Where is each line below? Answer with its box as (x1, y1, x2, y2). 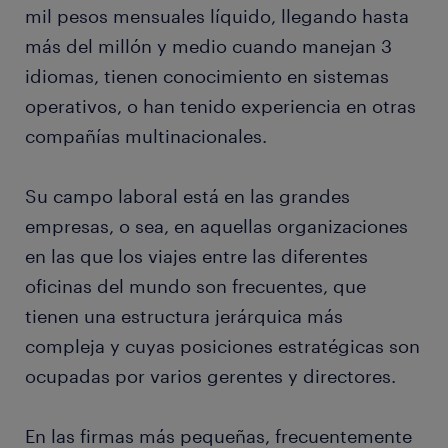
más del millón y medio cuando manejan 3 (25, 35, 392, 58)
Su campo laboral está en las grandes (25, 185, 350, 208)
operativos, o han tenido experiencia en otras (25, 95, 416, 118)
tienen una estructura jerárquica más (25, 305, 343, 328)
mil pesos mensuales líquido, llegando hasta (25, 5, 409, 28)
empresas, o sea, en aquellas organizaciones (25, 215, 408, 238)
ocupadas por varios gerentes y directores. (25, 365, 396, 388)
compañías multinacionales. (25, 125, 267, 148)
